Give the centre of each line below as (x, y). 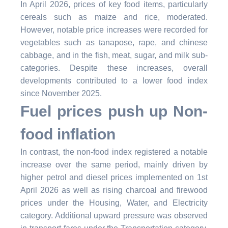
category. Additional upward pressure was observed (114, 215)
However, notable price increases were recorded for (114, 30)
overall (195, 68)
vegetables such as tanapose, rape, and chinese (114, 42)
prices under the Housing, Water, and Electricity (114, 203)
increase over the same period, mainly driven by (114, 164)
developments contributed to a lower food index (114, 80)
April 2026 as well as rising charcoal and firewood (114, 190)
